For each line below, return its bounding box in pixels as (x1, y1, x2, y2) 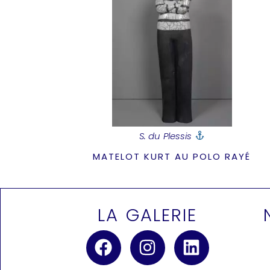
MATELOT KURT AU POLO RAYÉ (93, 149, 251, 163)
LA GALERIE (98, 202, 197, 227)
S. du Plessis (139, 129, 195, 142)
